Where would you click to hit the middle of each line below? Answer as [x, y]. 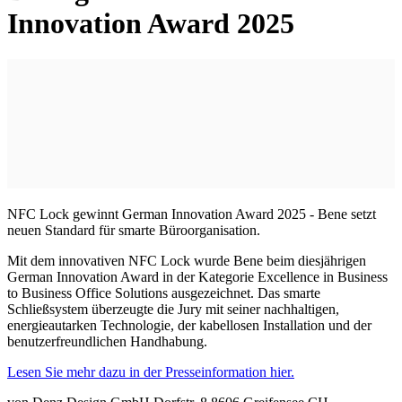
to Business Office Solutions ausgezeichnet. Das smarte [164, 293]
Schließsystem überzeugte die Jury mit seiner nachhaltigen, [173, 310]
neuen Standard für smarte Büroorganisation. [134, 231]
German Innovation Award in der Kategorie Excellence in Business [197, 277]
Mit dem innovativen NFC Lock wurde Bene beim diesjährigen [187, 261]
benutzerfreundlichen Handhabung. [107, 342]
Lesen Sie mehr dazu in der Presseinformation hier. [151, 372]
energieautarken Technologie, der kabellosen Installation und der [189, 326]
